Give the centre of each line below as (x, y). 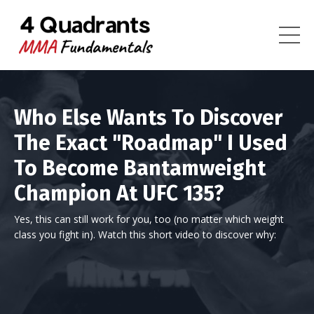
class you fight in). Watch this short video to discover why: (148, 235)
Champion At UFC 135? (119, 194)
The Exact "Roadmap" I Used (151, 143)
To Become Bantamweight (140, 169)
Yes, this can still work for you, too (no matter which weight (149, 219)
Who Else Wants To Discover (148, 118)
